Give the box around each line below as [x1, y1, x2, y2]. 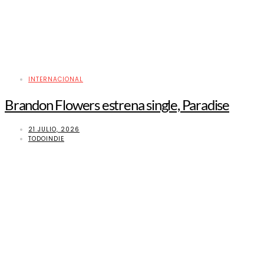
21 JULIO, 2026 [28, 124, 80, 134]
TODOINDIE [28, 134, 64, 143]
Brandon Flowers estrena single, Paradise [5, 95, 229, 113]
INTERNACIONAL [28, 74, 83, 84]
